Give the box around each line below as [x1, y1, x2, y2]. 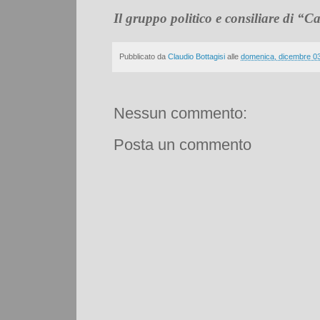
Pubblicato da [119, 51, 168, 61]
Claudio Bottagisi [168, 51, 225, 61]
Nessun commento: [114, 104, 247, 122]
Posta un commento [114, 135, 251, 154]
